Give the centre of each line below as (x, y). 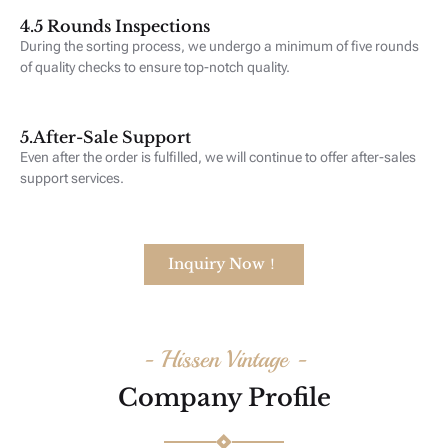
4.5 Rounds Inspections (115, 25)
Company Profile (224, 397)
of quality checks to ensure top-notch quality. (155, 66)
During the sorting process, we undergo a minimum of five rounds (219, 45)
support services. (72, 177)
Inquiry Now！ (224, 263)
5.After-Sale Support (105, 136)
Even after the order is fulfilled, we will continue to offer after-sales (218, 156)
